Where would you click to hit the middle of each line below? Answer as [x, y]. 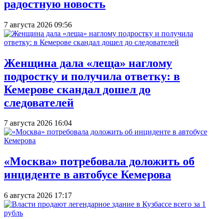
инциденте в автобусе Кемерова [88, 175]
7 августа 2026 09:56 [38, 24]
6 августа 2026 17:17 [38, 196]
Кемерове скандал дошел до [77, 89]
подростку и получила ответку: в [92, 76]
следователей [39, 102]
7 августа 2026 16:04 [38, 123]
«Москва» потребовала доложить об [99, 162]
